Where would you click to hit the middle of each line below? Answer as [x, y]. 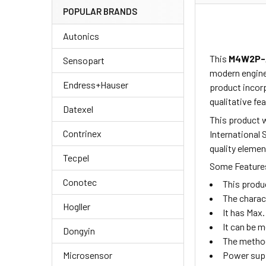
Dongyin [79, 231]
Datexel [78, 109]
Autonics [81, 36]
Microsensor [88, 255]
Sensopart [84, 61]
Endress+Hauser [96, 85]
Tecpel [76, 158]
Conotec [80, 182]
